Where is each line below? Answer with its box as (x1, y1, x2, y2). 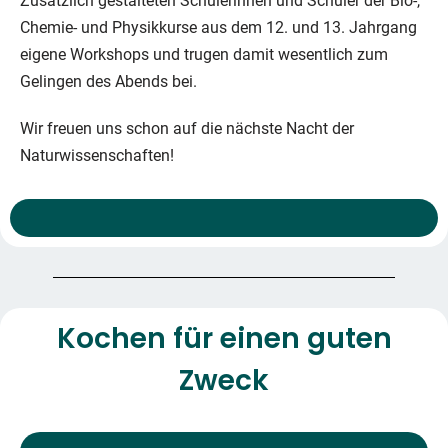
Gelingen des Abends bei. (20, 72, 197, 92)
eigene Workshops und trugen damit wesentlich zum (20, 45, 388, 65)
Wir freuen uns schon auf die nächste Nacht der (20, 119, 354, 139)
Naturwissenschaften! (20, 146, 174, 166)
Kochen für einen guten (56, 319, 392, 359)
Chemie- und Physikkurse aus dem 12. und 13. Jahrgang (20, 18, 417, 38)
